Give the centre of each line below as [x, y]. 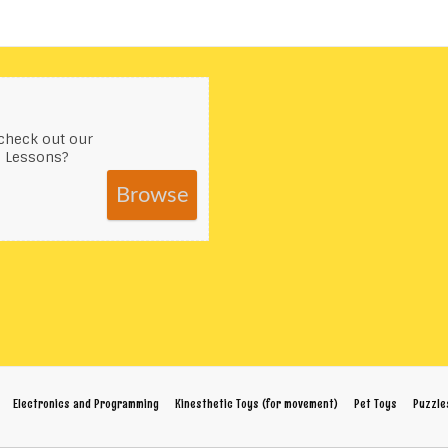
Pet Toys [375, 403]
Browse [152, 194]
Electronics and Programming [86, 403]
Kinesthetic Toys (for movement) [256, 403]
